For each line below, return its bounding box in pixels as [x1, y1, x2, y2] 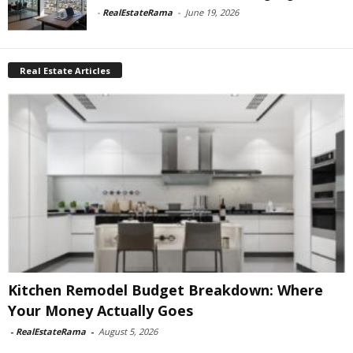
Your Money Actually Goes [8, 301, 193, 321]
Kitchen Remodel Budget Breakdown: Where [8, 281, 323, 300]
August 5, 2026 [98, 325, 158, 338]
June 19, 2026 [185, 6, 239, 18]
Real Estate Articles [20, 64, 110, 76]
